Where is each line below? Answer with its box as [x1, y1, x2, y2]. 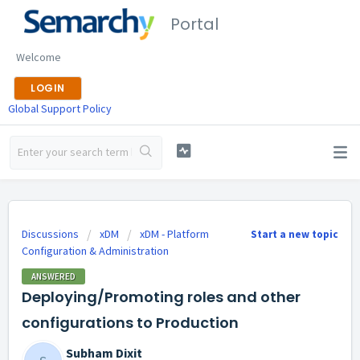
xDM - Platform [140, 227, 209, 241]
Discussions [22, 227, 79, 241]
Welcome [16, 50, 61, 64]
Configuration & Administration [22, 243, 169, 258]
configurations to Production [22, 312, 239, 333]
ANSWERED [31, 270, 76, 282]
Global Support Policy [8, 101, 112, 116]
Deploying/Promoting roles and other [22, 286, 301, 307]
